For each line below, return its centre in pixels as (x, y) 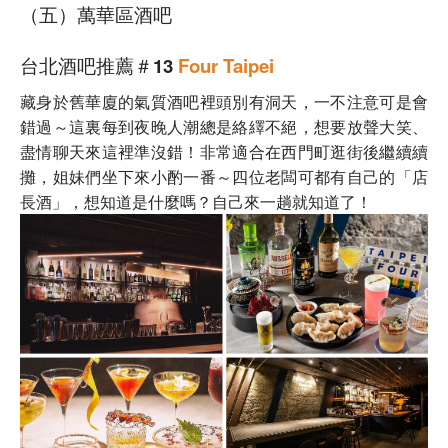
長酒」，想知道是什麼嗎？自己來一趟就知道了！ (196, 201)
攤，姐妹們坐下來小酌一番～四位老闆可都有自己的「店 (224, 176)
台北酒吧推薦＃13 (99, 65)
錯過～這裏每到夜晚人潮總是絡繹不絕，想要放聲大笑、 (224, 126)
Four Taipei (226, 65)
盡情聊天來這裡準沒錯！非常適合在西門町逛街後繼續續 (224, 151)
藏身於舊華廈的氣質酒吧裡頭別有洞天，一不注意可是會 (224, 101)
